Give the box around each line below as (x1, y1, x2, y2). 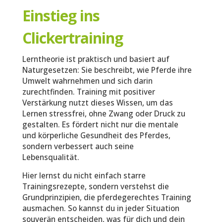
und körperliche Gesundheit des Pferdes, (22, 130, 170, 141)
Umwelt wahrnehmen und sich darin (22, 75, 153, 86)
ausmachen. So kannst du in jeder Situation (22, 203, 179, 214)
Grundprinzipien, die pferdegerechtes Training (22, 192, 191, 203)
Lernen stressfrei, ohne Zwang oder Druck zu (22, 108, 185, 119)
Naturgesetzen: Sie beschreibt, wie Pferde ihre (22, 64, 192, 75)
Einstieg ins (22, 5, 100, 26)
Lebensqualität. (22, 152, 79, 163)
